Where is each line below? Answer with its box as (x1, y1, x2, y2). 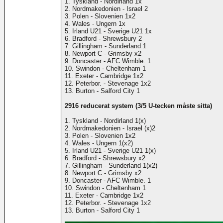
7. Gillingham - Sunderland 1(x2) (64, 162, 157, 170)
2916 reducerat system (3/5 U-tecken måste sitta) (64, 102, 212, 110)
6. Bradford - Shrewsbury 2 (64, 35, 142, 43)
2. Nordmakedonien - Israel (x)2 (64, 124, 155, 132)
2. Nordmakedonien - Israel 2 (64, 5, 148, 13)
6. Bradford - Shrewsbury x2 (64, 154, 145, 162)
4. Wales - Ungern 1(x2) (64, 139, 133, 147)
